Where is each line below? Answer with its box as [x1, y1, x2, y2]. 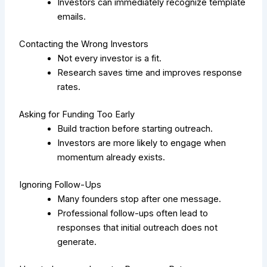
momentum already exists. [57, 152, 166, 163]
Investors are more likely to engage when [57, 138, 226, 149]
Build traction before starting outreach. [57, 123, 213, 135]
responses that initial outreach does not [57, 222, 218, 233]
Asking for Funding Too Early [19, 109, 135, 120]
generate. [57, 236, 97, 247]
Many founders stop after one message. [57, 193, 222, 204]
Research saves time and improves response [57, 67, 243, 79]
